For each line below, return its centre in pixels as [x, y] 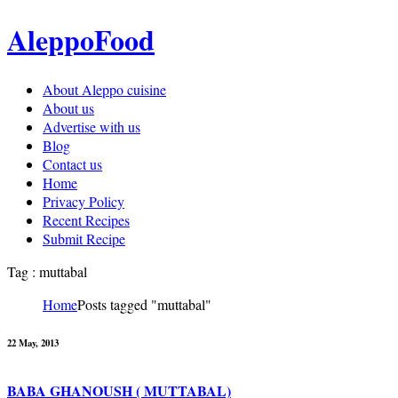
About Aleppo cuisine [104, 89]
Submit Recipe [84, 238]
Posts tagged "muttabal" [144, 304]
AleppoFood [81, 40]
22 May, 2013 [33, 342]
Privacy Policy [84, 201]
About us [68, 107]
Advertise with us [92, 126]
